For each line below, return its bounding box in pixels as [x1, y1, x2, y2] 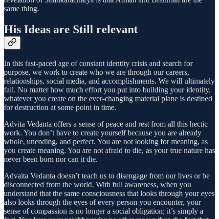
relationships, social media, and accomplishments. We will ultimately [4, 77, 215, 86]
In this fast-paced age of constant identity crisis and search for [4, 59, 193, 68]
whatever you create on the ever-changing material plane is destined [4, 94, 212, 103]
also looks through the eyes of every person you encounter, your [4, 198, 201, 207]
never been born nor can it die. [4, 155, 98, 164]
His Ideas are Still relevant [4, 23, 138, 36]
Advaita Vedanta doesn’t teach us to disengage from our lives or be [4, 172, 210, 180]
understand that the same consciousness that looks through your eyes [4, 189, 215, 198]
